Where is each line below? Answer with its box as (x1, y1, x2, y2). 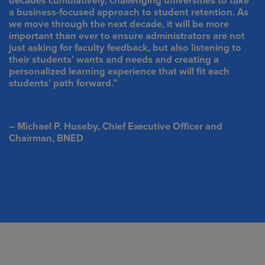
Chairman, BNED (9, 132, 84, 144)
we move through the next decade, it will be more (9, 18, 230, 30)
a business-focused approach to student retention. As (9, 6, 249, 18)
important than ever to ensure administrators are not (9, 30, 245, 42)
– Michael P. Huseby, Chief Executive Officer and (9, 120, 223, 132)
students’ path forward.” (9, 77, 118, 89)
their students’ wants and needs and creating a (9, 53, 219, 66)
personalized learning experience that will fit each (9, 65, 230, 77)
